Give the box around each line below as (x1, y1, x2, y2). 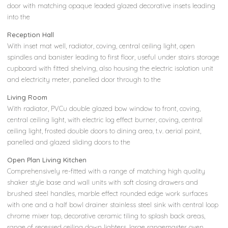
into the (7, 12, 31, 21)
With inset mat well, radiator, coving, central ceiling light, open (7, 41, 195, 50)
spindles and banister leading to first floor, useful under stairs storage (7, 52, 220, 61)
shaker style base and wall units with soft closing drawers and (7, 178, 198, 186)
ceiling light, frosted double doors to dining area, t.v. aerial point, (7, 126, 202, 135)
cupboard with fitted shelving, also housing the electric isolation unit (7, 64, 214, 72)
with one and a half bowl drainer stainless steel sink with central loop (7, 200, 219, 209)
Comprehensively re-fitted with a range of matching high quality (7, 166, 206, 175)
